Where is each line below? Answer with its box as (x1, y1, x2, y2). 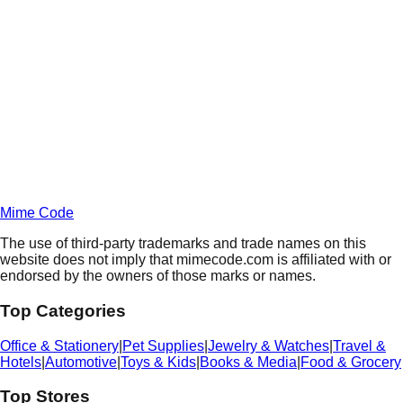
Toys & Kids (121, 354, 196, 370)
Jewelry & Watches (208, 337, 329, 354)
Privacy (353, 176, 400, 193)
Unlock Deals (174, 130, 243, 144)
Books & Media (200, 354, 297, 370)
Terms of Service (215, 176, 321, 193)
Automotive (45, 354, 117, 370)
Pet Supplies (122, 337, 204, 354)
